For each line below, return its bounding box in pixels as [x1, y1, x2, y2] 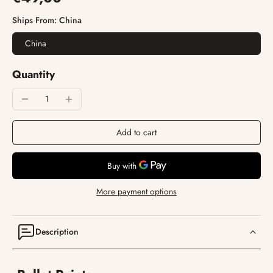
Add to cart [116, 126, 157, 138]
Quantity [12, 66, 55, 82]
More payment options [96, 185, 177, 197]
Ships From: [12, 14, 59, 26]
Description [35, 225, 79, 238]
